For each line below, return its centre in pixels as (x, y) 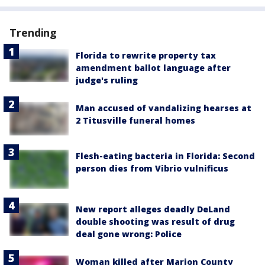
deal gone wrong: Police (129, 234)
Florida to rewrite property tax (146, 56)
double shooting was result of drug (155, 222)
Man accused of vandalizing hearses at (164, 108)
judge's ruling (107, 80)
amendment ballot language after (153, 68)
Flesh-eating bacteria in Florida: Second (165, 156)
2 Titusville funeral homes (135, 121)
